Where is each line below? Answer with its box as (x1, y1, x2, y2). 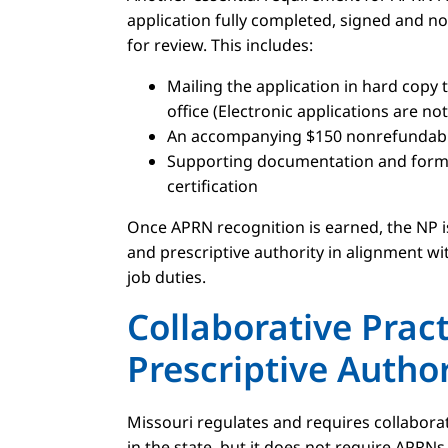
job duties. (127, 265, 206, 288)
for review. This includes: (127, 33, 313, 56)
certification (167, 174, 258, 197)
